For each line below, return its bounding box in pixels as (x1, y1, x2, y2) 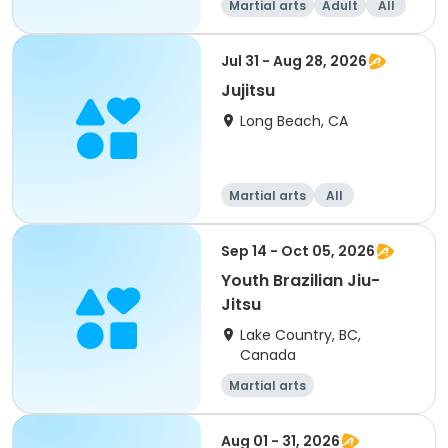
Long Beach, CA (240, 111, 348, 131)
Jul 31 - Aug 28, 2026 (221, 51, 367, 71)
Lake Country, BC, (240, 325, 361, 345)
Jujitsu (221, 79, 275, 102)
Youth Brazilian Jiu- (221, 269, 380, 292)
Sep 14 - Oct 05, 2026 (221, 241, 375, 261)
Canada (240, 345, 296, 365)
